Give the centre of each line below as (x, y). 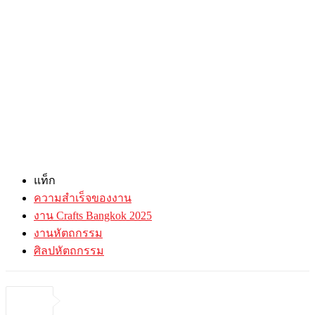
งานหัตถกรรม (68, 233)
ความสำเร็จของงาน (83, 198)
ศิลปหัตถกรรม (69, 250)
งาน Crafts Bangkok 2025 (93, 215)
